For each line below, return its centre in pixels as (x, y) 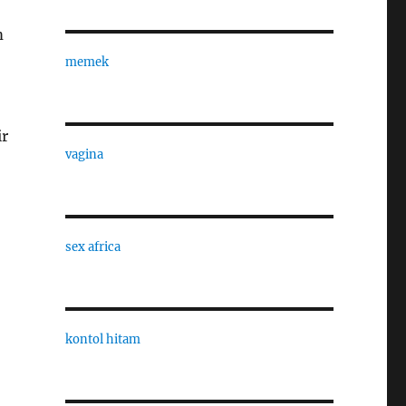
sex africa (92, 247)
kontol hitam (102, 339)
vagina (84, 155)
